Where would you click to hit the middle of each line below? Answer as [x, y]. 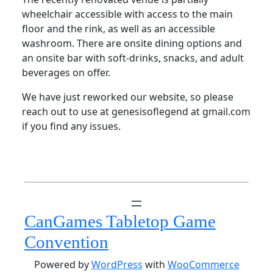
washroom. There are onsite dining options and [132, 44]
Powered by [62, 265]
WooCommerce [203, 265]
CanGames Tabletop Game [120, 222]
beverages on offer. [67, 73]
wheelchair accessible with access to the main [127, 14]
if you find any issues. [71, 126]
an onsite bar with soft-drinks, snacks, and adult [133, 58]
